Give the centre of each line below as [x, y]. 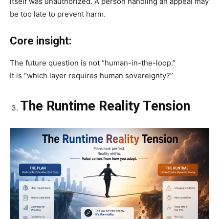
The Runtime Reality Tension [105, 106]
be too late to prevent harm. [58, 14]
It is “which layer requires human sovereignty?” [91, 75]
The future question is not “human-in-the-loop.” [93, 63]
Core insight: [41, 41]
